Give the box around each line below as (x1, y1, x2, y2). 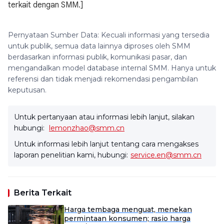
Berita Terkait (14, 188, 71, 197)
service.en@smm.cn (130, 150, 201, 159)
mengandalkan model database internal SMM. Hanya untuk (8, 63, 216, 72)
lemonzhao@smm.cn (49, 123, 124, 132)
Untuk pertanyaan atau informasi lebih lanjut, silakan (14, 112, 194, 121)
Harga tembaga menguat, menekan (64, 205, 192, 214)
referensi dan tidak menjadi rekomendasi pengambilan (8, 74, 198, 83)
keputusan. (8, 85, 46, 94)
